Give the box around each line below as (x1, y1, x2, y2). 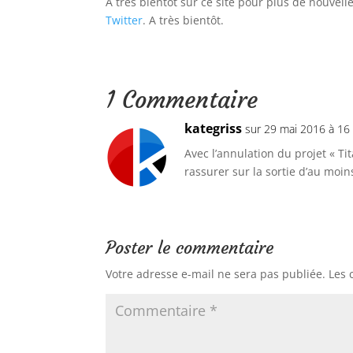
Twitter (106, 12, 143, 28)
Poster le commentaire (106, 236, 274, 258)
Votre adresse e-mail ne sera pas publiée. (106, 266, 326, 281)
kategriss (184, 119, 243, 137)
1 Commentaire (106, 84, 258, 114)
